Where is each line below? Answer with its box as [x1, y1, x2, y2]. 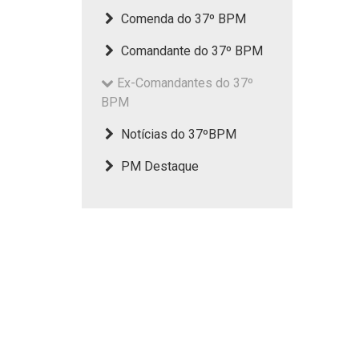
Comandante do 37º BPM [117, 43, 263, 58]
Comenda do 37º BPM [117, 11, 246, 26]
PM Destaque [117, 159, 199, 174]
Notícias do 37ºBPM [117, 127, 236, 142]
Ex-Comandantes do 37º [114, 75, 253, 91]
